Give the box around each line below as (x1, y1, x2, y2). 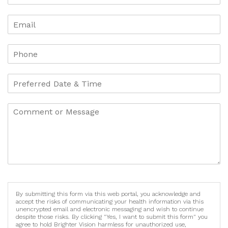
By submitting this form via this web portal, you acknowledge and (16, 190, 201, 198)
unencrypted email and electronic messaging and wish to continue (16, 206, 204, 213)
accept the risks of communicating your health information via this (16, 198, 204, 206)
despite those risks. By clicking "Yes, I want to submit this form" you (16, 213, 208, 221)
